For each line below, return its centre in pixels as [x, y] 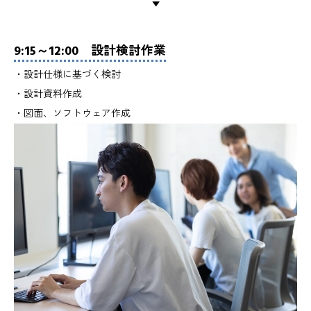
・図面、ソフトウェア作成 [72, 114]
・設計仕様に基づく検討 [67, 75]
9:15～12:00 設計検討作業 [90, 51]
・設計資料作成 [48, 94]
